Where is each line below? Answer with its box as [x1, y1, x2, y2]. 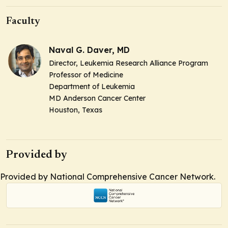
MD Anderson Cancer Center [49, 93, 146, 103]
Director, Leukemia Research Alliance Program [49, 58, 208, 68]
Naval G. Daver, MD [49, 44, 130, 55]
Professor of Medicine [49, 70, 123, 79]
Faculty [6, 16, 40, 26]
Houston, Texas [49, 105, 102, 115]
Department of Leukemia [49, 81, 135, 91]
